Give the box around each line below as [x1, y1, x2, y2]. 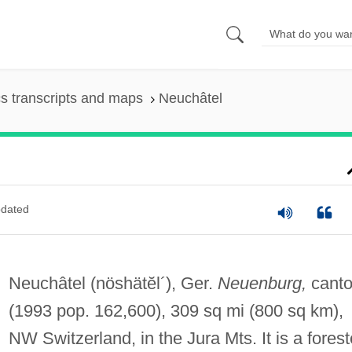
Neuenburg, [217, 273, 306, 293]
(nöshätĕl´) [90, 273, 171, 293]
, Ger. [170, 273, 218, 293]
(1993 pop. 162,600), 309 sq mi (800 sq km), [8, 300, 343, 321]
